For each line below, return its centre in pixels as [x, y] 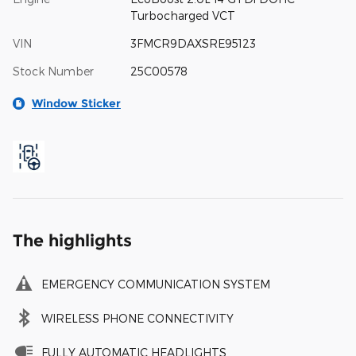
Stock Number [53, 71]
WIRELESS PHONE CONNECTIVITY [137, 318]
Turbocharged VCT [182, 15]
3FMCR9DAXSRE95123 [193, 43]
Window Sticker [76, 103]
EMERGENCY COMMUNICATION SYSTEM [156, 284]
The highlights [72, 240]
